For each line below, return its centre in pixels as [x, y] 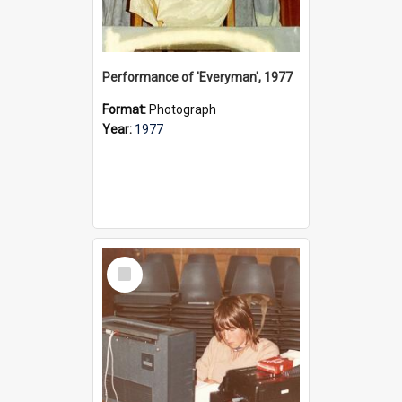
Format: [126, 109]
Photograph [183, 109]
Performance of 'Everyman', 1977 [197, 77]
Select [130, 263]
